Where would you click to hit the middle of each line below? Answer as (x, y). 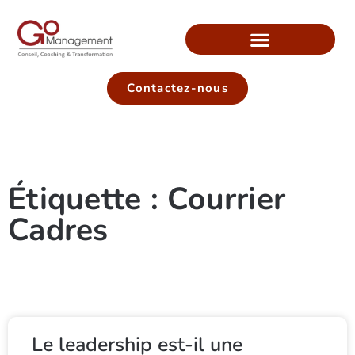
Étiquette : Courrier (147, 199)
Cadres (58, 230)
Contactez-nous (177, 88)
